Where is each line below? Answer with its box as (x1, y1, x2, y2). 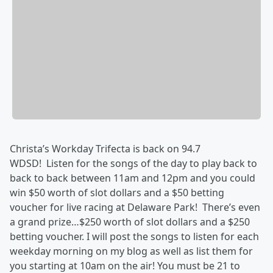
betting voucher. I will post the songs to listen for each (10, 230, 259, 244)
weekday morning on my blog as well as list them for (10, 244, 253, 258)
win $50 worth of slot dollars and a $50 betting (10, 186, 224, 200)
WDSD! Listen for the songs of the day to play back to (10, 157, 257, 171)
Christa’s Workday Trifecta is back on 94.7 (10, 142, 200, 156)
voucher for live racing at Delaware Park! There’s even (10, 200, 260, 214)
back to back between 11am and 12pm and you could (10, 171, 255, 185)
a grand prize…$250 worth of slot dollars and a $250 (10, 215, 250, 229)
